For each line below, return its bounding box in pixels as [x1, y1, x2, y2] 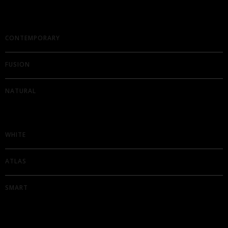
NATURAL [5, 86, 36, 95]
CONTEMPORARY [5, 34, 60, 43]
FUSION [5, 60, 30, 69]
